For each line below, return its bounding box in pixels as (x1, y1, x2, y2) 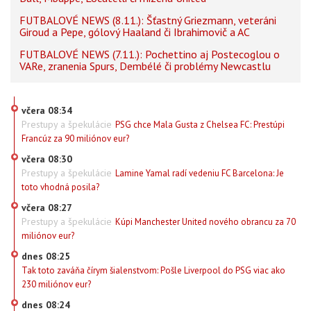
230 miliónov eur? (22, 278, 91, 291)
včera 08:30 (22, 153, 72, 166)
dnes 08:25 (22, 250, 70, 263)
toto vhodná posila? (22, 181, 99, 194)
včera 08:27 (22, 201, 72, 215)
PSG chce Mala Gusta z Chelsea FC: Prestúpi (115, 119, 285, 131)
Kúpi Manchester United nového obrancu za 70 (115, 216, 296, 228)
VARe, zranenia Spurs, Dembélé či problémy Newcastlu (19, 59, 271, 74)
